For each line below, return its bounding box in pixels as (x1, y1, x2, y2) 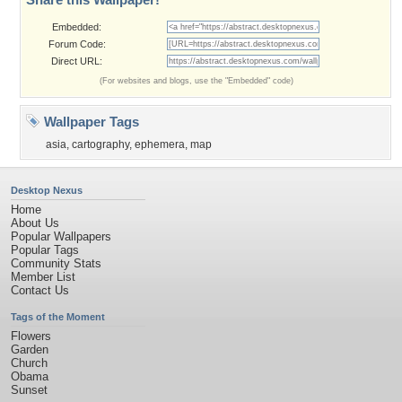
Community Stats (11, 257, 101, 270)
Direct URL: (51, 56, 102, 66)
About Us (11, 216, 59, 230)
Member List (11, 270, 75, 284)
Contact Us (11, 284, 69, 297)
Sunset (11, 383, 48, 397)
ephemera (135, 138, 185, 151)
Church (11, 356, 48, 370)
